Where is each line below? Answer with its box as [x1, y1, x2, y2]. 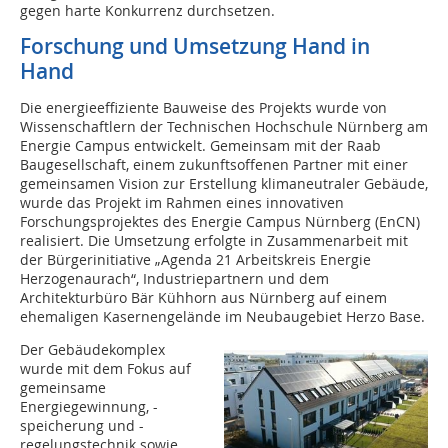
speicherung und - [20, 416, 144, 435]
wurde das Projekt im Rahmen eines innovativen [20, 193, 344, 212]
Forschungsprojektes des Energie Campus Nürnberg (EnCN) [20, 212, 420, 231]
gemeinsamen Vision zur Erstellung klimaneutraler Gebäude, [20, 174, 428, 193]
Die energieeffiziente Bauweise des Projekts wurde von [20, 98, 387, 117]
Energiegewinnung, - [20, 397, 158, 416]
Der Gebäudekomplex [20, 340, 165, 359]
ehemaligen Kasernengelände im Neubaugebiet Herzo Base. [20, 307, 425, 326]
